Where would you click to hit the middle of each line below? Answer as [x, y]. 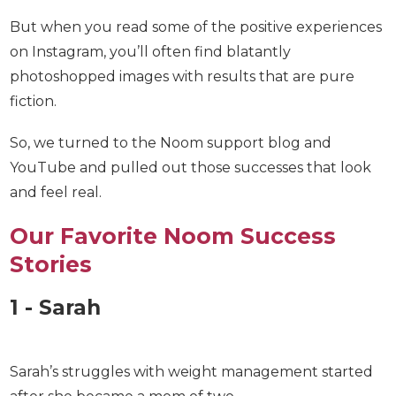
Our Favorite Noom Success [173, 231]
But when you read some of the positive [151, 22]
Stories [51, 259]
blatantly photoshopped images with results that [183, 72]
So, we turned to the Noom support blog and [171, 138]
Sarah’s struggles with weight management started [191, 367]
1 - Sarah [55, 303]
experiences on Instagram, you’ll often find [161, 47]
